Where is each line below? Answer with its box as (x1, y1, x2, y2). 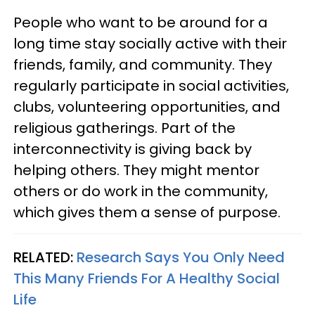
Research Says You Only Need (77, 247, 285, 267)
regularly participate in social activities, (13, 75, 289, 96)
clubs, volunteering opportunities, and (13, 96, 281, 117)
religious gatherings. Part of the (13, 117, 236, 138)
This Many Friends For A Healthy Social (13, 268, 280, 288)
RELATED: (13, 247, 77, 267)
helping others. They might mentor (13, 160, 259, 180)
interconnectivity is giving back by (13, 139, 252, 159)
